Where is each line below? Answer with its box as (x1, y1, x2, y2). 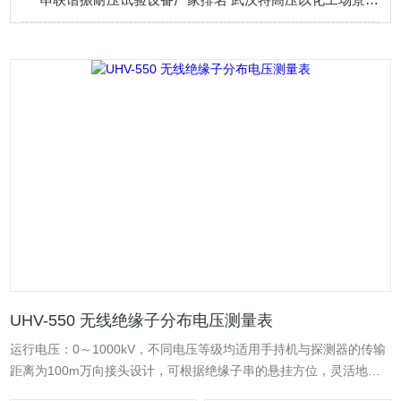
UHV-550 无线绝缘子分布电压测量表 (10, 311, 274, 329)
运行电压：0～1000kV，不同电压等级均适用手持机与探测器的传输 (10, 342, 387, 356)
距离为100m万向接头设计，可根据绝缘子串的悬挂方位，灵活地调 (10, 363, 381, 378)
